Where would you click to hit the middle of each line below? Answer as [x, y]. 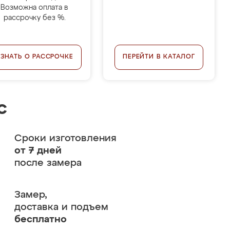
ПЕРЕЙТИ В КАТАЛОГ [159, 57]
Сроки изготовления [65, 138]
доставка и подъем [61, 207]
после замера [48, 163]
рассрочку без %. [34, 18]
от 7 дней [38, 151]
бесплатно [40, 219]
